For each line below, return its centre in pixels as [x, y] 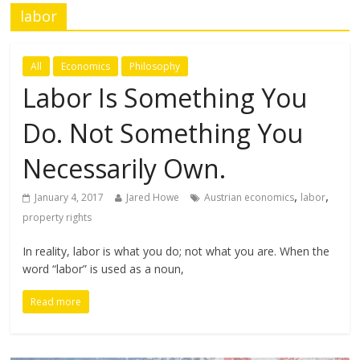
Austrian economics [250, 198]
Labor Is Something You [165, 98]
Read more [56, 302]
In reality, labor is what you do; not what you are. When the [176, 252]
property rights [57, 218]
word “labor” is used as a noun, [104, 269]
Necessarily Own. [125, 169]
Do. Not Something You [163, 133]
